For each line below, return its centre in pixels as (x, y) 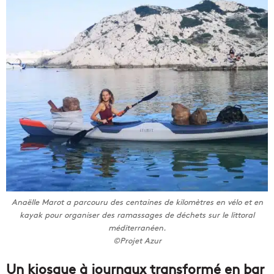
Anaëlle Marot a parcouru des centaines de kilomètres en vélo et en (137, 202)
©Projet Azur (137, 240)
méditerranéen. (137, 227)
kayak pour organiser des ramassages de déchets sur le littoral (137, 214)
